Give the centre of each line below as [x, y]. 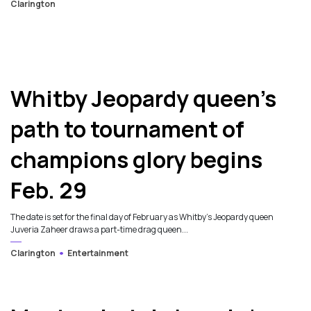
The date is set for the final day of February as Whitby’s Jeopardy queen [142, 217]
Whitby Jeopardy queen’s [143, 99]
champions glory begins [136, 160]
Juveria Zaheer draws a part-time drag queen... [99, 230]
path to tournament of [127, 129]
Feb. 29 [49, 191]
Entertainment [98, 253]
